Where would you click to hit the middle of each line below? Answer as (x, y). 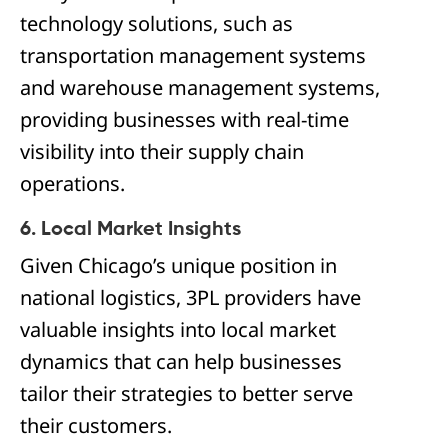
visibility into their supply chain (162, 151)
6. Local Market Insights (130, 230)
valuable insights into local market (178, 329)
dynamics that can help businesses (181, 361)
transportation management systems (193, 55)
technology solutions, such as (156, 23)
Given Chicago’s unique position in (178, 265)
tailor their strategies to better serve (186, 393)
